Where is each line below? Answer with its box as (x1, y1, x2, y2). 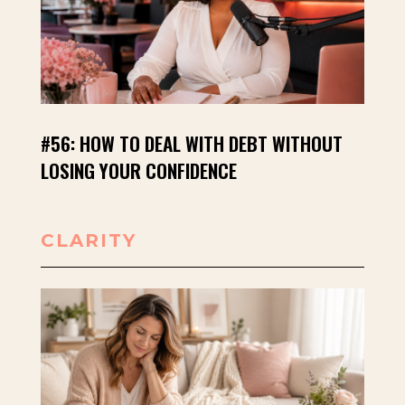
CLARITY (40, 230, 137, 252)
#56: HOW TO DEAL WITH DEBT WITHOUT (40, 129, 343, 158)
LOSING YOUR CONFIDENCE (40, 156, 237, 185)
